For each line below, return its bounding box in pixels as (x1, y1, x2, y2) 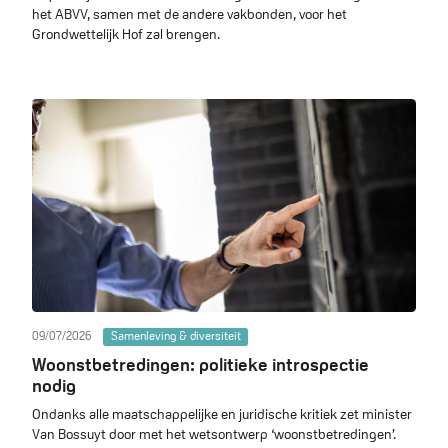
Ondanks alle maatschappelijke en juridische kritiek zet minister (32, 404, 412, 423)
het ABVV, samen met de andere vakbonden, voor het (32, 4, 347, 23)
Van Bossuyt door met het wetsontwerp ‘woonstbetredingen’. (32, 424, 396, 443)
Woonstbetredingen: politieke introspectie (32, 352, 369, 376)
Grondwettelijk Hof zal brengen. (32, 24, 220, 43)
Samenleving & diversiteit (110, 328, 241, 345)
